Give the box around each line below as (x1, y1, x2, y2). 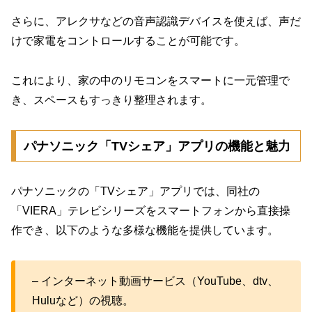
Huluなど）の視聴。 (32, 295, 134, 307)
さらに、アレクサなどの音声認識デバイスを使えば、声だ (11, 15, 301, 28)
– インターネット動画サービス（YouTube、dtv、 (32, 275, 279, 288)
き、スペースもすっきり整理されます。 (11, 93, 212, 106)
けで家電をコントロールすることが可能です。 (11, 35, 245, 47)
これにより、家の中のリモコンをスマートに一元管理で (11, 74, 290, 86)
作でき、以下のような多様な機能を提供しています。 (11, 224, 279, 237)
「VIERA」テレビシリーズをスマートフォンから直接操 (11, 205, 290, 217)
